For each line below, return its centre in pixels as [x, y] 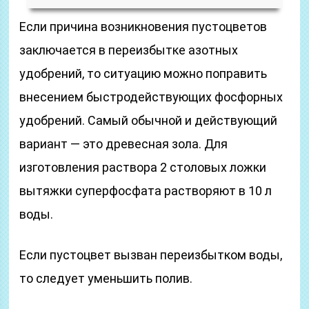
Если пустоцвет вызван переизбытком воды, [151, 255]
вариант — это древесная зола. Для [124, 144]
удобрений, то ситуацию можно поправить [143, 73]
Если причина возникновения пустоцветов [143, 27]
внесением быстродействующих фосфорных [151, 97]
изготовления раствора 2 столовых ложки [143, 167]
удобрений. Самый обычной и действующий [149, 120]
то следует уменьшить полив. [106, 278]
